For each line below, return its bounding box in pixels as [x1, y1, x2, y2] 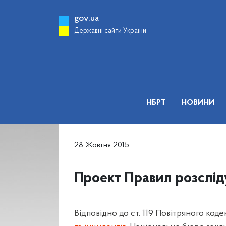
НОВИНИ [181, 99, 214, 107]
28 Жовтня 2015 [74, 141, 129, 149]
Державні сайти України [74, 27, 146, 35]
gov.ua [74, 14, 99, 23]
